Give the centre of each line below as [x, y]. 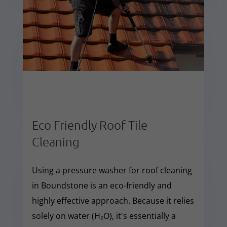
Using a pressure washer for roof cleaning [112, 170]
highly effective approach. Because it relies [113, 200]
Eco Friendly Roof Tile [89, 124]
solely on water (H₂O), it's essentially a [104, 216]
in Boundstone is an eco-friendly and [102, 185]
